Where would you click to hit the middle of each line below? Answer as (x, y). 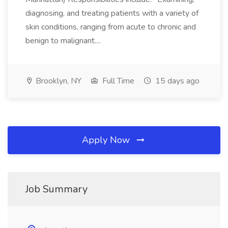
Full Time (117, 81)
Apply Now (107, 140)
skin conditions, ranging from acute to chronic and (111, 27)
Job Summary (56, 189)
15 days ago (176, 81)
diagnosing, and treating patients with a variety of (112, 13)
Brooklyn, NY (58, 81)
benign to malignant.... (64, 41)
